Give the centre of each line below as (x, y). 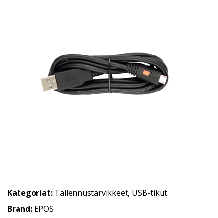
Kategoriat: (30, 193)
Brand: (21, 209)
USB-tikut (150, 193)
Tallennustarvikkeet (91, 193)
